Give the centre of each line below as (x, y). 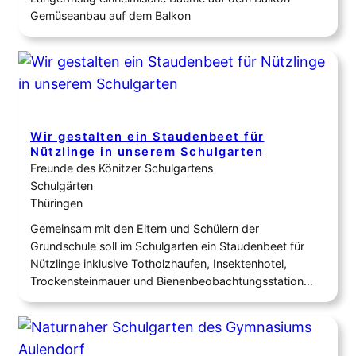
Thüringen (56, 203)
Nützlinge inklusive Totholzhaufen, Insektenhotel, (159, 264)
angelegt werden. (76, 299)
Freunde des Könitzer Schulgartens (122, 168)
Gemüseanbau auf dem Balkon (110, 16)
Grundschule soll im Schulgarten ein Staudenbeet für (167, 246)
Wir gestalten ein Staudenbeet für (147, 137)
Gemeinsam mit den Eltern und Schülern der (145, 229)
